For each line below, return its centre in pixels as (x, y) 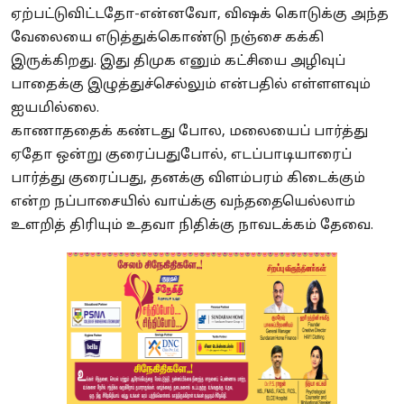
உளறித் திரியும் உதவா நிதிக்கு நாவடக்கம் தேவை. (192, 226)
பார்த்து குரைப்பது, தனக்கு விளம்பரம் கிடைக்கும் (188, 179)
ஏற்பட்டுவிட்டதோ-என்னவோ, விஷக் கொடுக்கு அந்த (200, 15)
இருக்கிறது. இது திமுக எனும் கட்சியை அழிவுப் (178, 62)
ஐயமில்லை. (57, 109)
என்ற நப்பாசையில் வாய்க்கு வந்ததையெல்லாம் (183, 203)
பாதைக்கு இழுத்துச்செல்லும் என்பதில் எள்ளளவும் (191, 86)
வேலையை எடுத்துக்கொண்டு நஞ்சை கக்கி (167, 39)
